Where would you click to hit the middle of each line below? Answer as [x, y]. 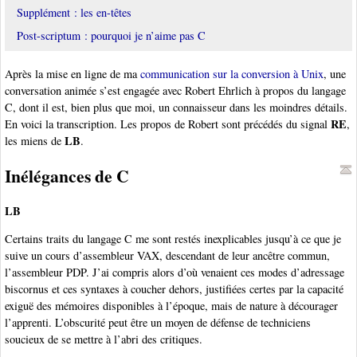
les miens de [35, 141]
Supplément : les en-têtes [74, 13]
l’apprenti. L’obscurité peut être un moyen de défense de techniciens [158, 323]
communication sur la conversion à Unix [232, 74]
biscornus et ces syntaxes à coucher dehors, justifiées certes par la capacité [174, 289]
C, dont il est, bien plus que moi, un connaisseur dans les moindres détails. [176, 108]
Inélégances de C [67, 176]
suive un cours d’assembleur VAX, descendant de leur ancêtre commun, [167, 256]
